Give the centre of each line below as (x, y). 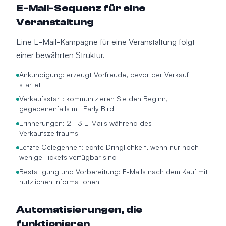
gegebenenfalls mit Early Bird (67, 109)
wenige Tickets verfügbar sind (68, 157)
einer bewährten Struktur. (61, 55)
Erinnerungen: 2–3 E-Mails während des (86, 123)
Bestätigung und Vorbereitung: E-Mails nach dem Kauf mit (114, 171)
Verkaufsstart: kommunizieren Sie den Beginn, (94, 99)
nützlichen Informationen (59, 181)
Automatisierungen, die (79, 210)
